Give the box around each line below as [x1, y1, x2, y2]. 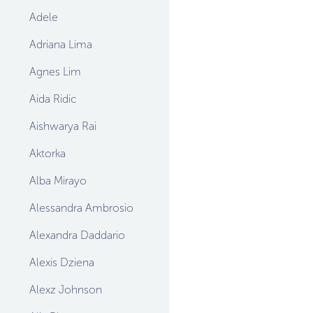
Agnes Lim [29, 65, 81, 78]
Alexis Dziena [29, 256, 94, 269]
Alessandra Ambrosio [29, 201, 133, 214]
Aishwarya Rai [29, 119, 96, 133]
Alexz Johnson [29, 283, 102, 296]
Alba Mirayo [29, 174, 87, 187]
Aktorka [29, 147, 66, 160]
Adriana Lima [29, 38, 92, 51]
